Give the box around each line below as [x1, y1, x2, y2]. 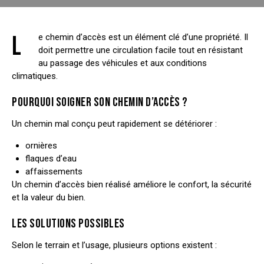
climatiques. [12, 71, 58, 82]
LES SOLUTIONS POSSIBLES [12, 216, 125, 232]
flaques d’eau [25, 153, 77, 164]
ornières [25, 140, 57, 151]
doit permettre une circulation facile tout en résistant [38, 45, 243, 56]
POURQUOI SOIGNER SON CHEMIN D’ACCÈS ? [12, 95, 188, 110]
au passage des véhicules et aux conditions [38, 58, 207, 69]
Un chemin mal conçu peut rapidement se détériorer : [12, 118, 217, 130]
